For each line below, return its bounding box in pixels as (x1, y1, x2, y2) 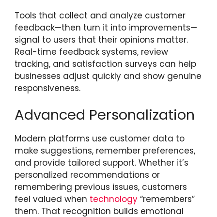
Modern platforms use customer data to (15, 133, 185, 144)
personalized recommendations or (15, 169, 160, 181)
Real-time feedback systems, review (15, 46, 168, 58)
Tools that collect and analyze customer (15, 9, 186, 21)
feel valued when (15, 193, 90, 205)
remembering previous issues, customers (15, 181, 187, 193)
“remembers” (138, 193, 195, 205)
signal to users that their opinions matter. (15, 33, 188, 46)
